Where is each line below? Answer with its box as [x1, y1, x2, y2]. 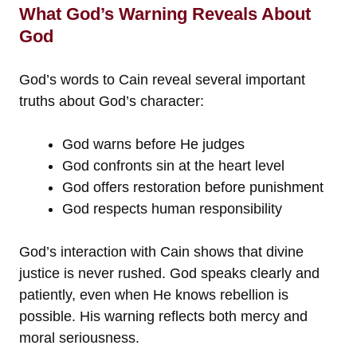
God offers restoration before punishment [62, 179, 324, 196]
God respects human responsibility [62, 201, 282, 218]
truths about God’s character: [19, 93, 204, 110]
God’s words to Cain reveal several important [19, 72, 305, 88]
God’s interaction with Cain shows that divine [19, 244, 304, 261]
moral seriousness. [19, 330, 139, 347]
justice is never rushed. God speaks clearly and [19, 265, 320, 282]
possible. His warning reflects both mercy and [19, 308, 308, 325]
